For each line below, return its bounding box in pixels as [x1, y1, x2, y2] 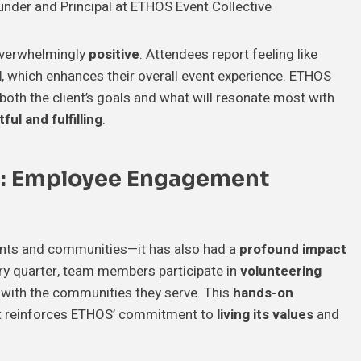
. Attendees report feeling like [139, 44, 317, 64]
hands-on [233, 282, 293, 303]
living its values [217, 304, 313, 325]
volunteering [240, 260, 322, 281]
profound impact [239, 239, 346, 259]
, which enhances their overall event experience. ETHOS [2, 65, 331, 86]
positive [89, 44, 139, 64]
